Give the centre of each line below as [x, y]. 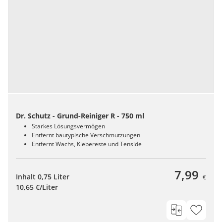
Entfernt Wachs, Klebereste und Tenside [87, 144]
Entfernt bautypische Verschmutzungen [86, 135]
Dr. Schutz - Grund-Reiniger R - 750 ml [80, 116]
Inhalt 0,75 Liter [43, 177]
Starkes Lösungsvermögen [68, 126]
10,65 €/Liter [37, 187]
